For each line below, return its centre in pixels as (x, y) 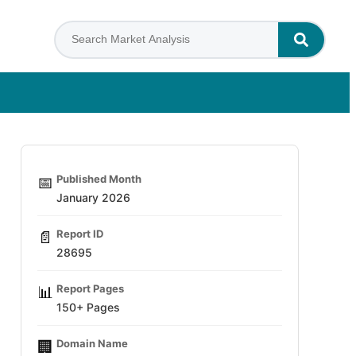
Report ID (80, 234)
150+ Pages (88, 307)
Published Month (99, 179)
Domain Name (92, 343)
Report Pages (90, 288)
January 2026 (93, 197)
